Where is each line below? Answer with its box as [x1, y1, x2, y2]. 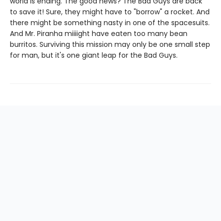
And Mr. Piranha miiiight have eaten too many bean [10, 29, 187, 38]
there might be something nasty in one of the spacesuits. [10, 18, 210, 28]
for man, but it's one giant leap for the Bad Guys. [10, 50, 178, 60]
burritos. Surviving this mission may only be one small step [10, 39, 210, 49]
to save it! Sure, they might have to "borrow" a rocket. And [10, 7, 210, 17]
